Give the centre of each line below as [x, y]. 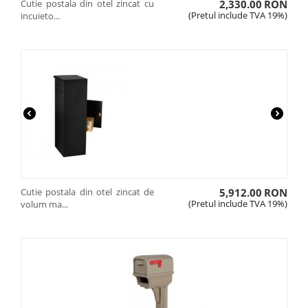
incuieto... [40, 16]
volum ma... [44, 204]
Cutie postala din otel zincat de [87, 192]
